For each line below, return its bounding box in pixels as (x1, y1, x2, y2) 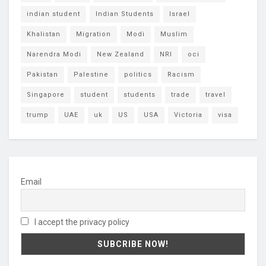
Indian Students (96, 10, 154, 18)
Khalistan (27, 30, 61, 39)
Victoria (174, 111, 202, 119)
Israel (169, 10, 190, 18)
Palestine (74, 71, 109, 79)
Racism (167, 71, 195, 79)
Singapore (27, 91, 65, 99)
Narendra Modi (27, 50, 81, 59)
